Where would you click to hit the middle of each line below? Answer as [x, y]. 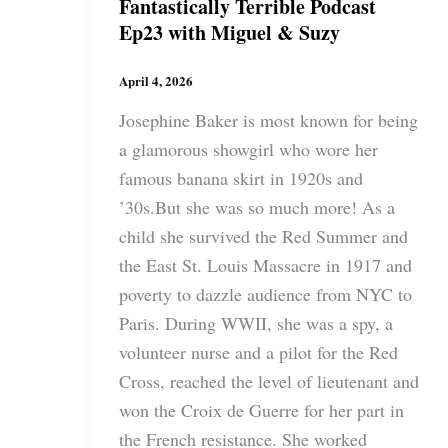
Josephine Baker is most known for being [268, 119]
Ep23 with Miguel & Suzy [229, 33]
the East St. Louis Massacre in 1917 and [265, 264]
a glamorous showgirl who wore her [248, 148]
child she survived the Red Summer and [263, 235]
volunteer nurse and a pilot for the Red [258, 351]
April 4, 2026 [156, 81]
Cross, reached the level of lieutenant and [269, 380]
